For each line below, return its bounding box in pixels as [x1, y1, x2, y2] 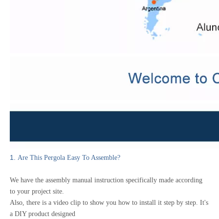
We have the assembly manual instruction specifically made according [10, 176, 202, 184]
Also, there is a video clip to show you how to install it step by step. [10, 199, 200, 206]
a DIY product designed [10, 210, 75, 218]
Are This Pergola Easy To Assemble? [16, 154, 120, 161]
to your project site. [10, 188, 66, 195]
